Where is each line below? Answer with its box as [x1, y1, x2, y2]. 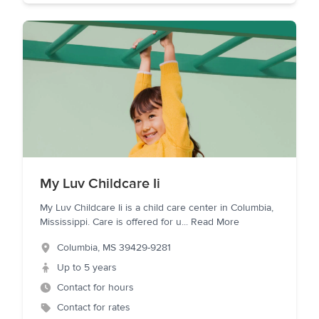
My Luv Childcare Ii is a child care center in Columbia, [40, 202, 273, 214]
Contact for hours [57, 281, 134, 294]
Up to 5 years [57, 261, 117, 274]
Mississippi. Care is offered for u [40, 216, 182, 229]
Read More [191, 216, 239, 229]
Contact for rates [57, 301, 130, 314]
